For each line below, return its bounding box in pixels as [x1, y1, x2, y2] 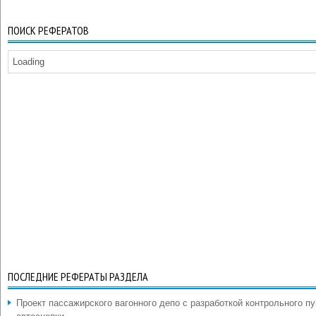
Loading [13, 56, 44, 67]
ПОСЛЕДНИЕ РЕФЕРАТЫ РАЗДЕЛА [8, 269, 148, 284]
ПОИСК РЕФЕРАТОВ [8, 23, 89, 37]
